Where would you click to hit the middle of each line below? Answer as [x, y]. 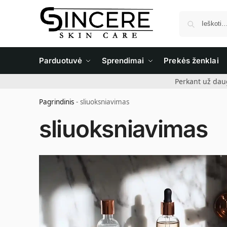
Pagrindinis [56, 102]
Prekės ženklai [191, 61]
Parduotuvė [61, 61]
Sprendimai [123, 61]
